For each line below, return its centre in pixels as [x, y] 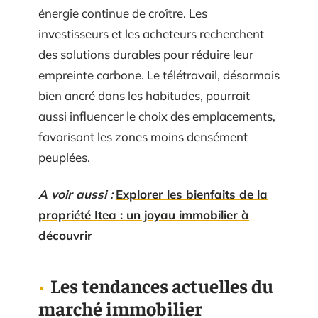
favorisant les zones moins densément [143, 137]
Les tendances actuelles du [162, 285]
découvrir [65, 235]
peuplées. [64, 157]
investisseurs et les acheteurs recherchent [151, 34]
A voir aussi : [76, 194]
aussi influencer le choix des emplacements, [157, 116]
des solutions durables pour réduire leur [146, 54]
